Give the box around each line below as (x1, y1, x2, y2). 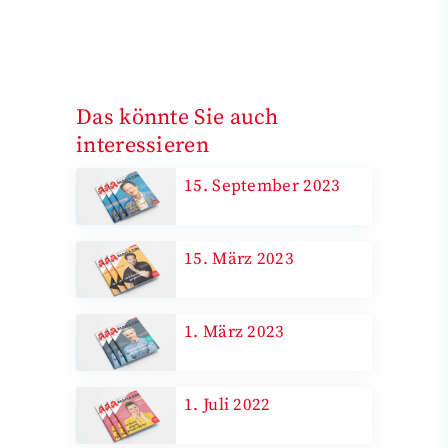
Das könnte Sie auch (76, 103, 279, 131)
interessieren (76, 131, 209, 159)
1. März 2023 (184, 320, 285, 343)
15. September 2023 (184, 174, 341, 197)
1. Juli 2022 (184, 393, 271, 416)
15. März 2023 (184, 247, 294, 270)
